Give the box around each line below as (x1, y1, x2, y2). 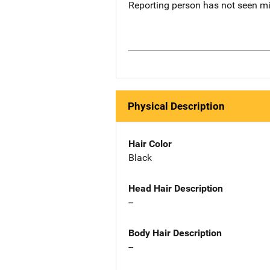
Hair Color (128, 138, 172, 150)
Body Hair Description (128, 227, 222, 239)
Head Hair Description (128, 182, 223, 194)
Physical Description (128, 100, 225, 113)
